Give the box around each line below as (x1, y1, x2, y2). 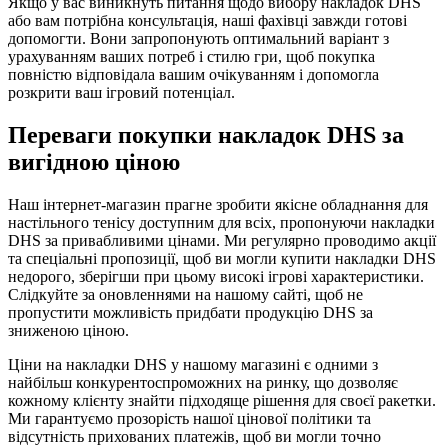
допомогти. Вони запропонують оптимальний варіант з (8, 30, 389, 48)
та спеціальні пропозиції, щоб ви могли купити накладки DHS (8, 250, 436, 268)
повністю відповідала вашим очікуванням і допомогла (8, 66, 379, 84)
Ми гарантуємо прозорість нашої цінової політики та (8, 410, 371, 428)
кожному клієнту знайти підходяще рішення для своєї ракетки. (8, 392, 436, 410)
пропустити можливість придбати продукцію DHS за (8, 304, 373, 322)
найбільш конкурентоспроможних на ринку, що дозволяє (8, 374, 398, 392)
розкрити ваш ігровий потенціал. (8, 84, 235, 102)
